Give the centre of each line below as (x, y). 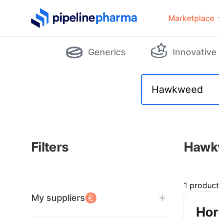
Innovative (194, 52)
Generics (107, 52)
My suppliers (58, 198)
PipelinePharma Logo (70, 14)
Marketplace (191, 18)
